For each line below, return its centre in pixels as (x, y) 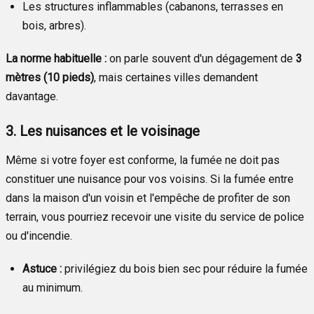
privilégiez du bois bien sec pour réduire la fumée (185, 268)
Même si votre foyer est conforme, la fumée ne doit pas (143, 160)
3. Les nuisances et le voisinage (103, 131)
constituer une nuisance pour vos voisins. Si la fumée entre (150, 179)
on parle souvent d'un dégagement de (201, 58)
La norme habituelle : (56, 58)
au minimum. (53, 287)
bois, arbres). (54, 25)
